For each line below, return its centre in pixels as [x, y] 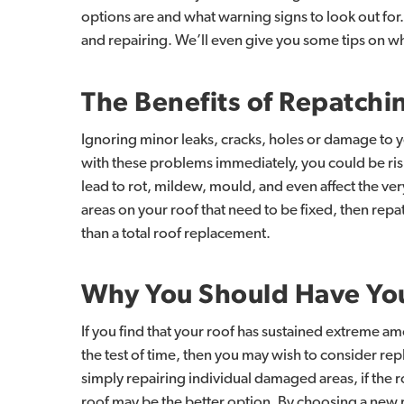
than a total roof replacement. [176, 233]
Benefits [188, 102]
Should [243, 295]
